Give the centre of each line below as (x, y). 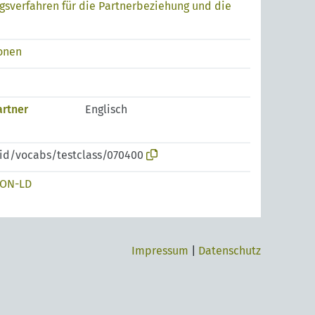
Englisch (106, 109)
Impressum (160, 251)
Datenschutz (230, 251)
